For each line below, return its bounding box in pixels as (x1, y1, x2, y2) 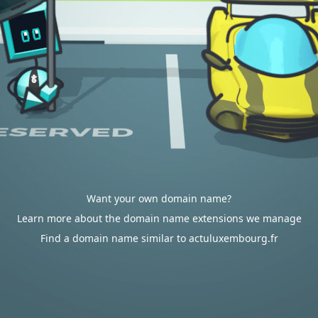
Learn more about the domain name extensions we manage (16, 212, 302, 225)
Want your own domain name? (87, 192, 231, 205)
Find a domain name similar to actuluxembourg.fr (40, 231, 278, 245)
